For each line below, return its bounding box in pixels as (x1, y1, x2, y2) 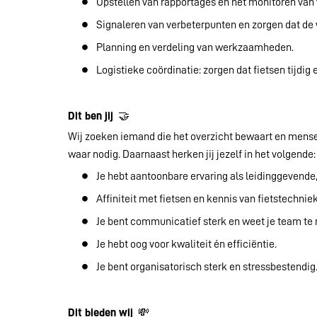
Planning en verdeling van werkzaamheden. (96, 42, 294, 54)
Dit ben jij (68, 110, 116, 122)
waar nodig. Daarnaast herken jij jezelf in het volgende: (68, 149, 316, 161)
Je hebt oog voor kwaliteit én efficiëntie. (96, 238, 277, 250)
